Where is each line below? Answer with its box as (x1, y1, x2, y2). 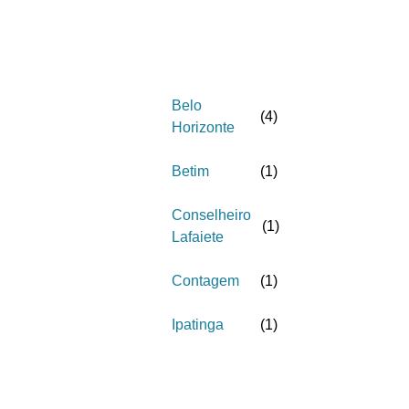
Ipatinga (172, 317, 224, 332)
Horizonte (172, 120, 235, 135)
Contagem (172, 273, 239, 288)
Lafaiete (172, 229, 224, 245)
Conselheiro (172, 207, 251, 223)
